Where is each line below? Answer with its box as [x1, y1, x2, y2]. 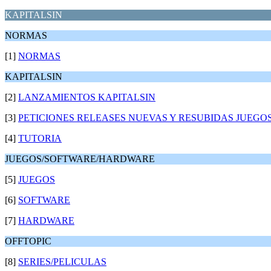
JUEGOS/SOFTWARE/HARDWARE [5, 154, 155, 164]
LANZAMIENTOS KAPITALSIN [18, 92, 155, 102]
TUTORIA [18, 133, 62, 143]
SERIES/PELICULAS [18, 256, 106, 267]
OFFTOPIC [5, 236, 51, 246]
